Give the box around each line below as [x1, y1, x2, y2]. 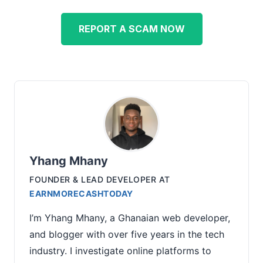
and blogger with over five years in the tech [29, 228, 224, 240]
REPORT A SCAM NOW [78, 22, 185, 35]
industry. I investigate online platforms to [29, 244, 211, 257]
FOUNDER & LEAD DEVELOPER [29, 174, 156, 184]
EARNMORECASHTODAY [29, 188, 133, 198]
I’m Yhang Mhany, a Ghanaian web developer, [29, 211, 230, 224]
